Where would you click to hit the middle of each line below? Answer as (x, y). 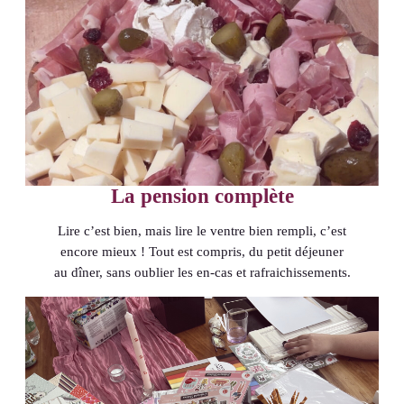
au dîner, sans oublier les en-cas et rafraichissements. (202, 272)
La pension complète (202, 195)
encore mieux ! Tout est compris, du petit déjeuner (202, 251)
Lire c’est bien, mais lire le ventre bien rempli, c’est (202, 230)
